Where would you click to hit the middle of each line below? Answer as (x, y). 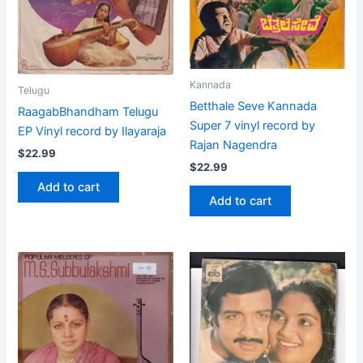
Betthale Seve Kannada (253, 106)
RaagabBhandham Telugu (88, 111)
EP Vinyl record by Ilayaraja (92, 131)
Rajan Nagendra (233, 145)
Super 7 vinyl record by (252, 125)
